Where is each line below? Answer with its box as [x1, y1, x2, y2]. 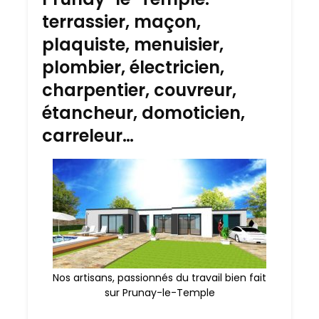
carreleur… [42, 124, 134, 148]
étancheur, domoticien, [42, 101, 245, 125]
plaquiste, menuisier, [42, 33, 224, 57]
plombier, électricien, [42, 56, 224, 80]
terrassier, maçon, [42, 10, 201, 34]
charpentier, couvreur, [42, 78, 236, 103]
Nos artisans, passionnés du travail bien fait [53, 271, 266, 286]
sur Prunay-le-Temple [104, 286, 215, 300]
